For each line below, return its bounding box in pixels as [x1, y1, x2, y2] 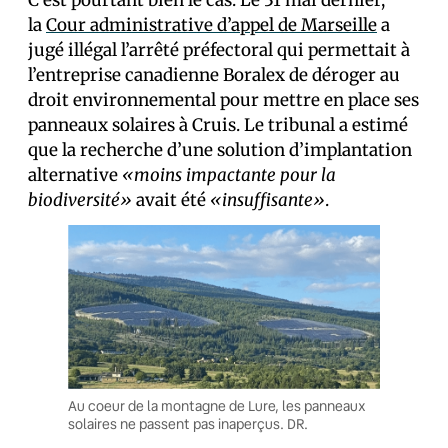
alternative [28, 164, 122, 186]
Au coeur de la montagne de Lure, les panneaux [68, 396, 366, 415]
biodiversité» [28, 189, 136, 211]
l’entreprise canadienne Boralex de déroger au [28, 64, 400, 86]
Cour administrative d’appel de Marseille [46, 14, 377, 36]
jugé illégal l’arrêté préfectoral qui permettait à [28, 39, 410, 61]
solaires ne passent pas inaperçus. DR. [68, 414, 308, 433]
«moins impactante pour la [122, 164, 336, 186]
